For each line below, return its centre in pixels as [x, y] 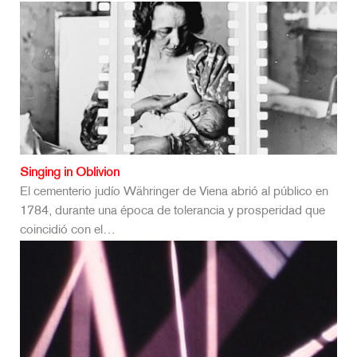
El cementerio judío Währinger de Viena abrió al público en [174, 193]
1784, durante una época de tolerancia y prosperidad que [173, 212]
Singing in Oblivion [70, 174]
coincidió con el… [68, 231]
